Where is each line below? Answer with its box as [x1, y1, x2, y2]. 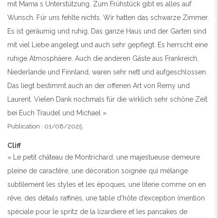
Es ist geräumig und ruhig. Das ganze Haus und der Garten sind [7, 27, 206, 35]
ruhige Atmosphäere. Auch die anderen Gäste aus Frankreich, [7, 54, 199, 62]
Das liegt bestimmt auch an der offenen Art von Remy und [7, 81, 190, 90]
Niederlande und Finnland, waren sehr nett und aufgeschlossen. [7, 68, 207, 76]
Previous [18, 18, 62, 30]
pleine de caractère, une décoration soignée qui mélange [7, 166, 188, 175]
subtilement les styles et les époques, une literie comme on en [7, 180, 206, 188]
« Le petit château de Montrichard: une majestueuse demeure [7, 153, 200, 161]
